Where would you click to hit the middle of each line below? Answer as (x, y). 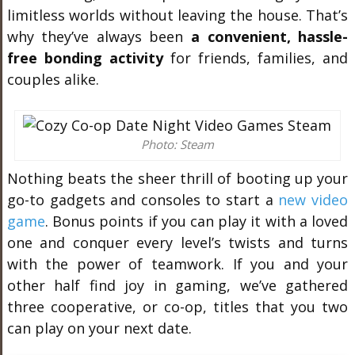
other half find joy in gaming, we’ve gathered (177, 285)
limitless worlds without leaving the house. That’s (177, 15)
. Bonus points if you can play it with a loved (197, 221)
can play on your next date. (99, 328)
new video (313, 200)
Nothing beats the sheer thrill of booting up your (177, 178)
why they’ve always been (99, 36)
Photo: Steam (177, 144)
